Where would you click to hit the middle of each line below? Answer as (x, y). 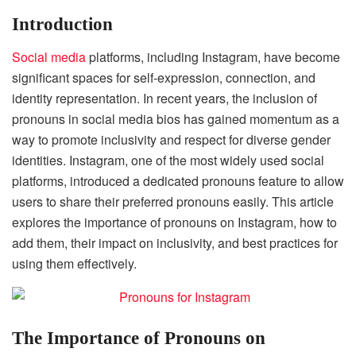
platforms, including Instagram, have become (213, 56)
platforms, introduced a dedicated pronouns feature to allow (178, 180)
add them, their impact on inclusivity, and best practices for (175, 242)
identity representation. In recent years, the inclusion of (164, 98)
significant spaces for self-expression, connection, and (164, 77)
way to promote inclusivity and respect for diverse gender (171, 139)
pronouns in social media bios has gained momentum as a (176, 118)
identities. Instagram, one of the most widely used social (168, 160)
